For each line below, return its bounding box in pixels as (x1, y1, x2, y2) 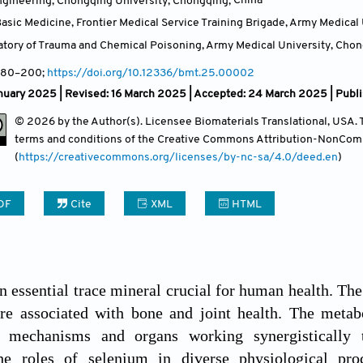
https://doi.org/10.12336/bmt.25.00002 (47, 66, 254, 79)
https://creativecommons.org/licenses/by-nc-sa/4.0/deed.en (19, 151, 338, 164)
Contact (219, 14, 264, 27)
